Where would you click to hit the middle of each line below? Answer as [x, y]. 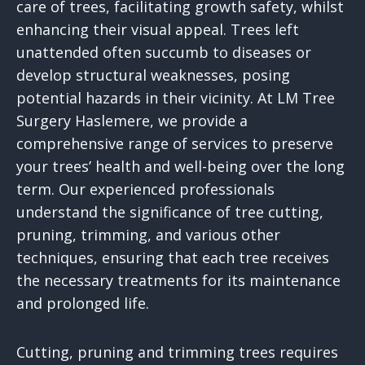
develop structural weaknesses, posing [153, 75]
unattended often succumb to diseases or [164, 53]
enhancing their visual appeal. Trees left [158, 30]
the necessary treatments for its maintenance [178, 281]
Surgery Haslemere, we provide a [132, 121]
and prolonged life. [83, 303]
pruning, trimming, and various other [148, 235]
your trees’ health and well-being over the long [180, 167]
